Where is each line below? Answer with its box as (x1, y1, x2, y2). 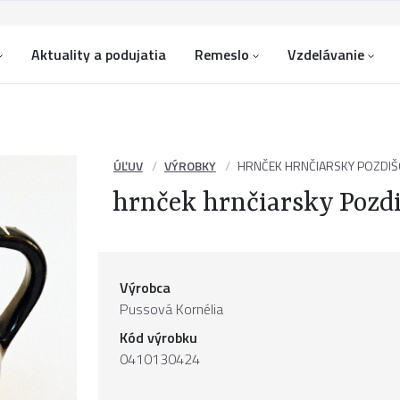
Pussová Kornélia (120, 298, 223, 320)
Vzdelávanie (287, 44, 364, 65)
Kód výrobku (120, 327, 197, 348)
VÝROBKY (163, 156, 216, 175)
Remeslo (195, 44, 249, 65)
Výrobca (120, 277, 171, 298)
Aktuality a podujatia (31, 44, 166, 65)
